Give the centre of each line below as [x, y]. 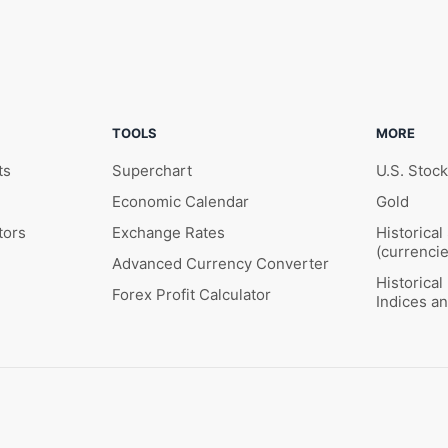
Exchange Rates [168, 233]
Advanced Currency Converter [220, 264]
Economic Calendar [180, 202]
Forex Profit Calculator [191, 295]
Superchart [152, 171]
